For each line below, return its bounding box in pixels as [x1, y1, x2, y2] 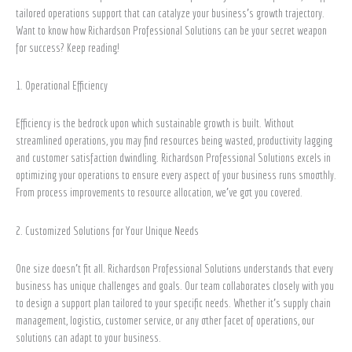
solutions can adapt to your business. [16, 330, 163, 344]
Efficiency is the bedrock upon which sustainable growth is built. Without [16, 116, 294, 130]
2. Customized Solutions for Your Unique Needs [16, 223, 201, 237]
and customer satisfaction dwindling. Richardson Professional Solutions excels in [16, 151, 331, 165]
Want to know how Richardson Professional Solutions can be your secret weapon [16, 23, 327, 37]
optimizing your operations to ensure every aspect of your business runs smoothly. [16, 168, 336, 182]
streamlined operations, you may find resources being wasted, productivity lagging [16, 134, 332, 148]
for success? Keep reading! [16, 40, 123, 54]
